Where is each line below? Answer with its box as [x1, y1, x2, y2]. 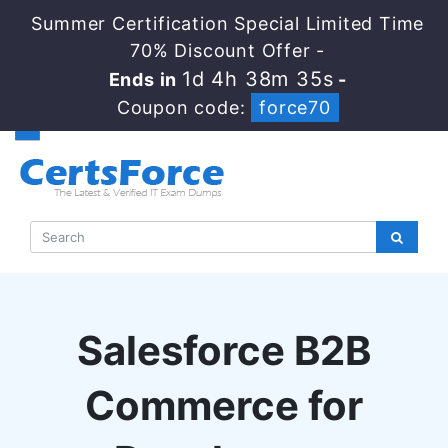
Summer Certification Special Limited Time [31, 13, 425, 34]
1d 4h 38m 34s [181, 67, 334, 91]
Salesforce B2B [77, 326, 371, 375]
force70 [259, 97, 331, 118]
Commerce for [85, 381, 363, 430]
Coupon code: [116, 97, 252, 118]
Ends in [108, 69, 182, 90]
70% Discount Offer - [130, 40, 326, 61]
